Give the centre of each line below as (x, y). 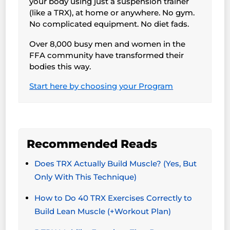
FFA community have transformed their (107, 55)
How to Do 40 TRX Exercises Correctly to (113, 198)
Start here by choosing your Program (101, 86)
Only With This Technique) (86, 177)
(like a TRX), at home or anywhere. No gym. (112, 13)
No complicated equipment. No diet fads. (109, 24)
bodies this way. (60, 66)
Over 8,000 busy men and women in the (108, 44)
